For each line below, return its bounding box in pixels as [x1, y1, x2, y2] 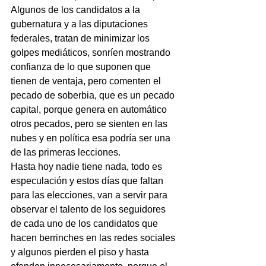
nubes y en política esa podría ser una [11, 133, 173, 144]
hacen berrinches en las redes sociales [11, 233, 178, 243]
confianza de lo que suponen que [11, 62, 153, 72]
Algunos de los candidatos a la [11, 5, 142, 15]
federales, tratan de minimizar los [11, 33, 152, 44]
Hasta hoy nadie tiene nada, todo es [11, 161, 164, 172]
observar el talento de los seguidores [11, 204, 168, 215]
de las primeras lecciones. [11, 147, 121, 158]
